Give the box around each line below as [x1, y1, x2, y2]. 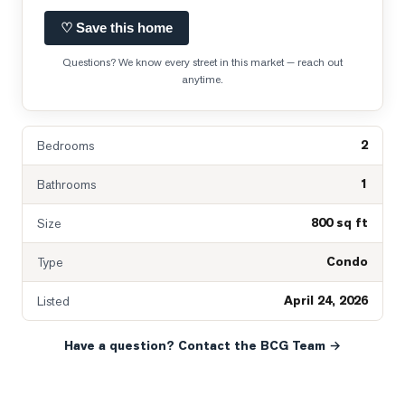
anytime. [182, 72, 223, 87]
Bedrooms [37, 137, 94, 154]
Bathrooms [37, 176, 96, 193]
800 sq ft [311, 214, 368, 231]
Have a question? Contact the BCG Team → [64, 337, 341, 354]
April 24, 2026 [284, 292, 368, 309]
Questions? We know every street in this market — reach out [62, 55, 343, 70]
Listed [37, 293, 70, 309]
